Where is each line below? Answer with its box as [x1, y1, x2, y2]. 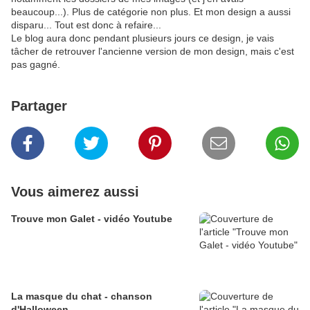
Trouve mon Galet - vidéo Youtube [11, 213, 172, 224]
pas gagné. [11, 59, 60, 70]
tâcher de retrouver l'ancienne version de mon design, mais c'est [11, 46, 294, 57]
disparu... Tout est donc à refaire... [11, 19, 161, 30]
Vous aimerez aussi [11, 184, 139, 199]
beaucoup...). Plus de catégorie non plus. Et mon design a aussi [11, 6, 291, 17]
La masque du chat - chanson [11, 291, 152, 302]
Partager [11, 98, 67, 113]
